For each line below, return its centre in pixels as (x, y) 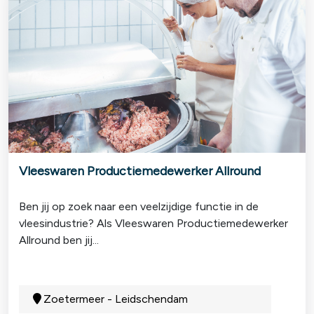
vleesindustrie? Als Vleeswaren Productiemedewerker (153, 223)
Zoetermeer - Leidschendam (116, 299)
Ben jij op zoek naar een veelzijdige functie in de (139, 206)
